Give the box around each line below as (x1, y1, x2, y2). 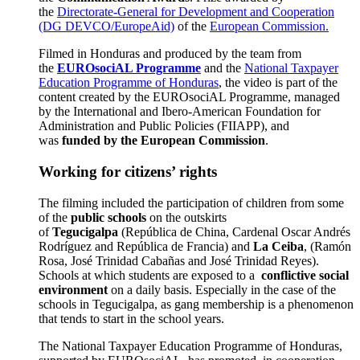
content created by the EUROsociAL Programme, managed (39, 90, 340, 104)
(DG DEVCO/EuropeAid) (39, 19, 174, 34)
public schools (71, 210, 146, 224)
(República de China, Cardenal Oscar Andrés (118, 224, 350, 239)
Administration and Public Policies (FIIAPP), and (39, 119, 289, 133)
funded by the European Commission (62, 133, 265, 148)
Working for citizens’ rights (39, 163, 217, 181)
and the (201, 61, 244, 76)
